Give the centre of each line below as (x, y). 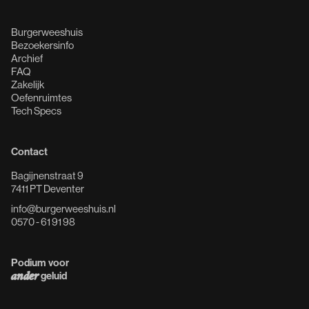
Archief (27, 59)
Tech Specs (36, 111)
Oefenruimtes (41, 98)
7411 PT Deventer (48, 189)
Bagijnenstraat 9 (47, 176)
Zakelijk (28, 85)
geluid (53, 276)
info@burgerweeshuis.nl (63, 209)
